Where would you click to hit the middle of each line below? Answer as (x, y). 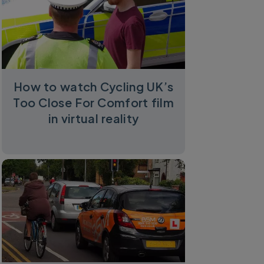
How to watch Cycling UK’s (94, 86)
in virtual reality (93, 118)
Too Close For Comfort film (93, 102)
